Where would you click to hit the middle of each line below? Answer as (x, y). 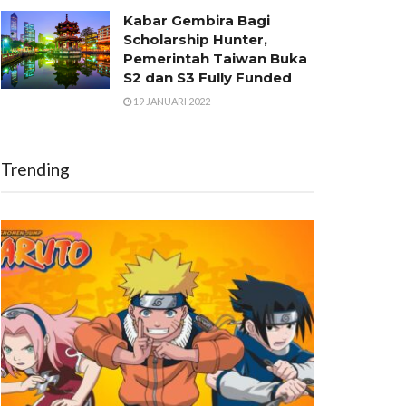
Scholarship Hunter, (195, 39)
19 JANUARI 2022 (171, 101)
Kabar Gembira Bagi (197, 20)
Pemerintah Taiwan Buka (215, 58)
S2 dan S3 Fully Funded (208, 77)
